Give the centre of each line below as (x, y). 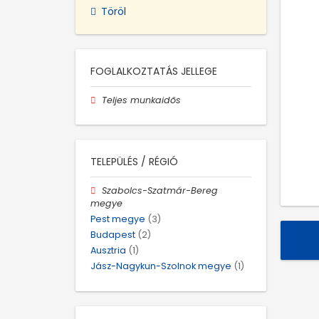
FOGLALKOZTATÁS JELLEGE (154, 71)
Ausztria (108, 251)
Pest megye (118, 219)
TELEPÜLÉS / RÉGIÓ (134, 161)
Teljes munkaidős (142, 100)
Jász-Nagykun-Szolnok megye (161, 266)
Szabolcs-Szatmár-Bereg (160, 190)
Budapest (113, 235)
